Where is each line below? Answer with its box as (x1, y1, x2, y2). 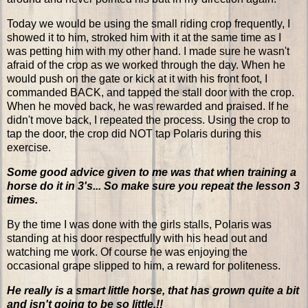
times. (7, 193, 41, 206)
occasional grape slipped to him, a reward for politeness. (7, 259, 280, 272)
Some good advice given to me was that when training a (7, 166, 296, 178)
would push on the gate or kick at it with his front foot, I (7, 73, 267, 85)
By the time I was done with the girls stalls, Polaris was (7, 218, 272, 230)
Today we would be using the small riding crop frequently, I (7, 18, 290, 30)
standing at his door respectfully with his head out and (7, 232, 267, 244)
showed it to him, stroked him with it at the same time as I (7, 32, 281, 44)
